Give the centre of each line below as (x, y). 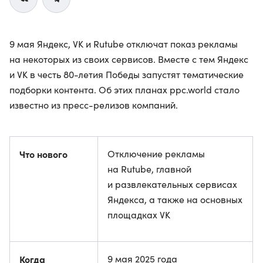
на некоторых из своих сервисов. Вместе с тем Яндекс (129, 59)
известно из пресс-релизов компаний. (94, 105)
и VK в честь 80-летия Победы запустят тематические (127, 74)
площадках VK (139, 215)
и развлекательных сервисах (172, 184)
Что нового (43, 154)
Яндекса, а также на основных (175, 199)
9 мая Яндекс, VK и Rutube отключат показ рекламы (124, 44)
